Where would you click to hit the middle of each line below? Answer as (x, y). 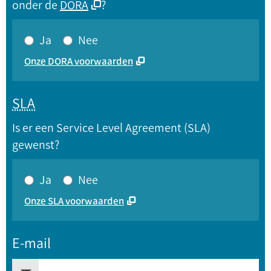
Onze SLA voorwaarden (74, 201)
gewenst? (36, 145)
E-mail (31, 243)
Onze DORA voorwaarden (79, 61)
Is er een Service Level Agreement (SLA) (111, 128)
